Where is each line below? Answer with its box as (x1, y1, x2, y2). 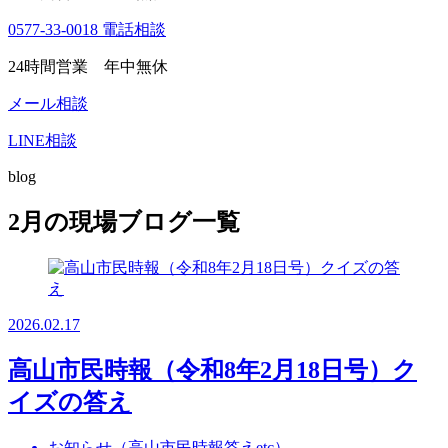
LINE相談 (8, 131, 77, 149)
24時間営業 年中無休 (8, 57, 168, 75)
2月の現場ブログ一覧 (8, 208, 240, 235)
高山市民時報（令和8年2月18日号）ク (8, 356, 417, 383)
